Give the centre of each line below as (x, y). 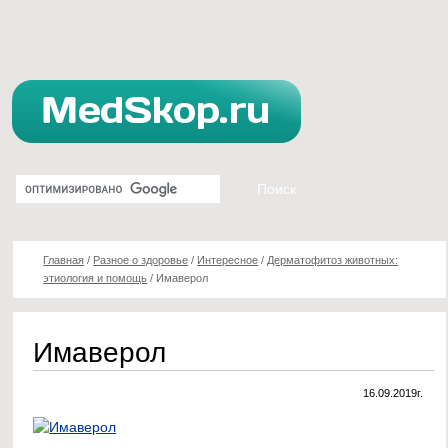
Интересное (228, 260)
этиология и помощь (95, 278)
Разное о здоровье (141, 260)
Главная (64, 260)
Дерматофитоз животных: (333, 260)
